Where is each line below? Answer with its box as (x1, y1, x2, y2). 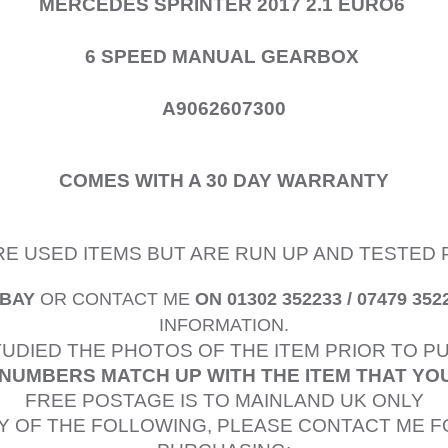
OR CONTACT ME (35, 289, 195, 310)
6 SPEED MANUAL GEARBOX (84, 45, 364, 67)
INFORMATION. (159, 315, 289, 336)
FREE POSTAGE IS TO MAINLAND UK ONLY (24, 390, 424, 412)
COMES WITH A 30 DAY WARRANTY (59, 170, 389, 192)
